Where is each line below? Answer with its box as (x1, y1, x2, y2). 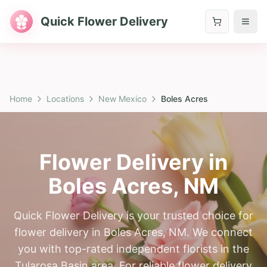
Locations (46, 94, 84, 104)
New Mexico (98, 94, 147, 104)
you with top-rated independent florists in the (18, 243, 249, 255)
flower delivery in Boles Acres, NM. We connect (14, 226, 253, 238)
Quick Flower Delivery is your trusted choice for (14, 209, 253, 222)
